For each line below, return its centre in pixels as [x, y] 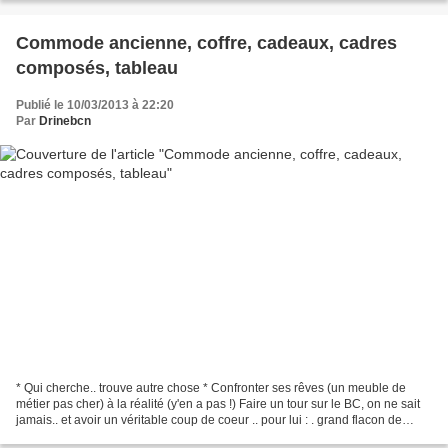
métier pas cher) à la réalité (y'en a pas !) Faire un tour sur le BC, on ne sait [218, 404]
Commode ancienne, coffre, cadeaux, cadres [206, 42]
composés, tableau [97, 67]
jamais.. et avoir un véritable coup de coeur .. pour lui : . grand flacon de [209, 420]
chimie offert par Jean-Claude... [101, 436]
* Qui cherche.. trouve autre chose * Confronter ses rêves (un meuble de [211, 388]
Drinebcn [65, 120]
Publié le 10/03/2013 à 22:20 [95, 104]
